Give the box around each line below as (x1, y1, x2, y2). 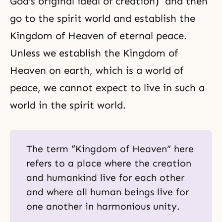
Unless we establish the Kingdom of (10, 47, 178, 59)
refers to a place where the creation (26, 158, 191, 169)
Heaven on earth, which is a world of (10, 64, 183, 76)
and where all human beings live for (26, 186, 189, 198)
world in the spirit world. (10, 99, 126, 111)
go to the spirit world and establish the (10, 12, 195, 24)
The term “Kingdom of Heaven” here (26, 143, 194, 155)
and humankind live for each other (26, 172, 184, 184)
